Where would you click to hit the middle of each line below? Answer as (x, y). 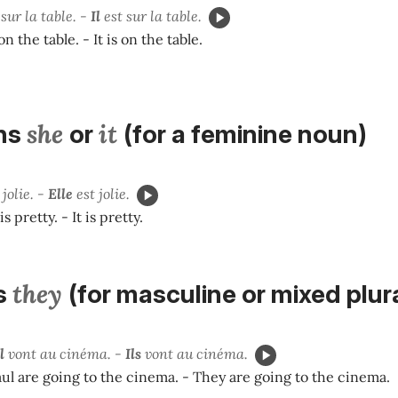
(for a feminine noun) (245, 135)
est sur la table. (151, 16)
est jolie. (101, 194)
